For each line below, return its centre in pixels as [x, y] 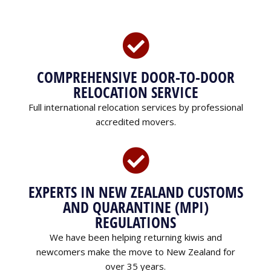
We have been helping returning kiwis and [135, 237]
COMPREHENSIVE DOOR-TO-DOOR [135, 77]
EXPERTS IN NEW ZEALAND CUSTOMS [135, 191]
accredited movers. [135, 121]
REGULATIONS [135, 222]
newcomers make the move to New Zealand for [135, 251]
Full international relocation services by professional [135, 107]
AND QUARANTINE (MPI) [135, 207]
